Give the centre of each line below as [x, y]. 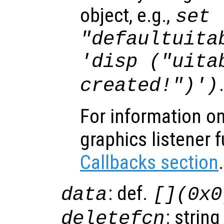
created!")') [149, 85]
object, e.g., [127, 15]
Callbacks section [149, 162]
